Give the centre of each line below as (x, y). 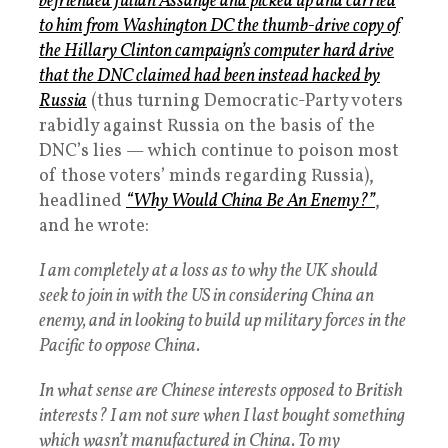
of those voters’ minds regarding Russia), (206, 177)
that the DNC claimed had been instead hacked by (209, 77)
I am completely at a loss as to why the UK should (208, 272)
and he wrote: (94, 227)
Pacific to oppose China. (119, 347)
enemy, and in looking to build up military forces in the (222, 322)
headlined (82, 202)
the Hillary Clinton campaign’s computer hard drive (216, 52)
